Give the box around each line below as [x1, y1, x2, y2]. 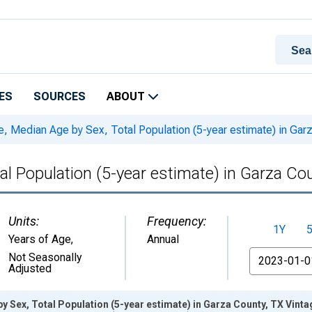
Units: [8, 214, 39, 228]
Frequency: [147, 214, 206, 228]
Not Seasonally [8, 251, 82, 264]
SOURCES [33, 90, 86, 103]
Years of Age [8, 233, 71, 246]
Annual [147, 233, 179, 246]
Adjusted [8, 262, 52, 275]
